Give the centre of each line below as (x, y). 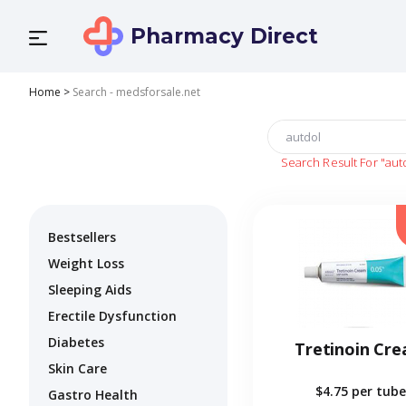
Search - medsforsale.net (136, 92)
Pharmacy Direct (224, 36)
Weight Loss (86, 264)
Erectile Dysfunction (112, 316)
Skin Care (77, 369)
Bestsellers (82, 237)
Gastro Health (93, 395)
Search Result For (329, 163)
